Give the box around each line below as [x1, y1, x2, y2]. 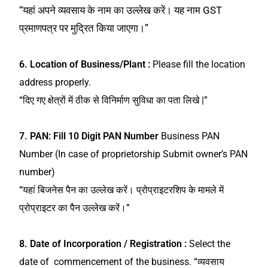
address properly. [19, 76, 94, 88]
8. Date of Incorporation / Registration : [19, 237, 190, 249]
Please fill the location [150, 58, 246, 70]
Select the [189, 237, 231, 249]
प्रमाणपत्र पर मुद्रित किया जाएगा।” [19, 22, 149, 34]
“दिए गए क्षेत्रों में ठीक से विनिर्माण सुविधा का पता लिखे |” [19, 94, 208, 106]
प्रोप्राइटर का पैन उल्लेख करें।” [19, 202, 130, 214]
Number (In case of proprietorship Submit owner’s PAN [19, 148, 248, 160]
